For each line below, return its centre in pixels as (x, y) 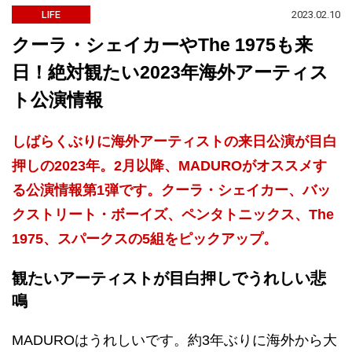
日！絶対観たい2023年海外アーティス (170, 72)
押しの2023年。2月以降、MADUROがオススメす (169, 166)
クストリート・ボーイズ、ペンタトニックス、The (173, 214)
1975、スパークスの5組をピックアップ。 (145, 239)
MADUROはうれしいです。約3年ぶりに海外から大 (174, 340)
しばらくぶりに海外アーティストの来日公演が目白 (174, 141)
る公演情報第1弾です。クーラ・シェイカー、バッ (171, 190)
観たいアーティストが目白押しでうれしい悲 (169, 278)
